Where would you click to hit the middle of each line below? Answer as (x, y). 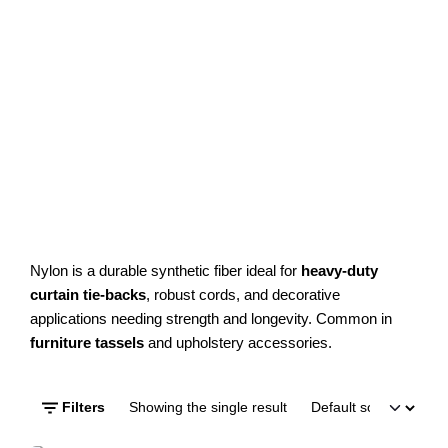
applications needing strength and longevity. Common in (211, 318)
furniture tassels (87, 342)
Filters (83, 408)
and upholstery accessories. (238, 342)
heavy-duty (339, 270)
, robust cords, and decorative (243, 294)
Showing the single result (208, 408)
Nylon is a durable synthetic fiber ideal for (165, 270)
